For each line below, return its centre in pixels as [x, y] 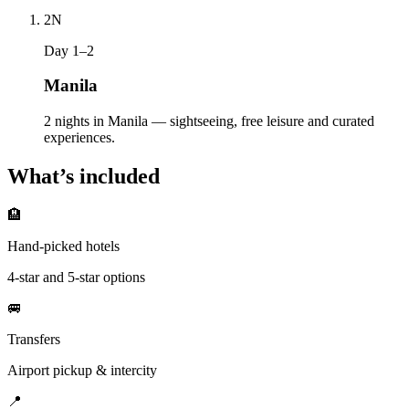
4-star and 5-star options [76, 277]
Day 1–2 [69, 50]
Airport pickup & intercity [82, 370]
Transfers [34, 339]
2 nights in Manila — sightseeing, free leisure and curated [209, 121]
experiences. [79, 138]
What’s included [84, 177]
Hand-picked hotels [63, 246]
